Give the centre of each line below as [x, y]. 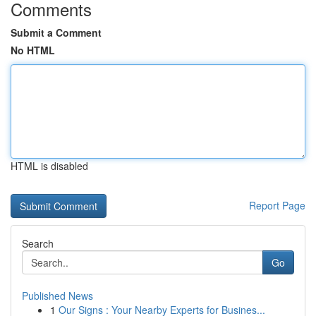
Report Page [277, 205]
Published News [57, 296]
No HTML [33, 50]
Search [38, 243]
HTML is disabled [49, 166]
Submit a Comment [56, 32]
